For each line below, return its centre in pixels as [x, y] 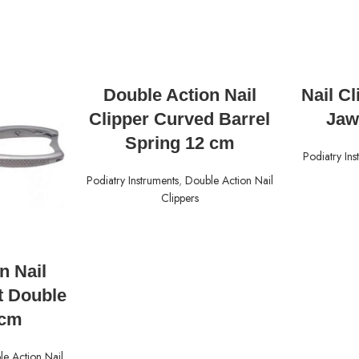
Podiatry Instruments [132, 181]
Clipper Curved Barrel [179, 119]
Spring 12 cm [179, 143]
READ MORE [179, 83]
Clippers [179, 198]
